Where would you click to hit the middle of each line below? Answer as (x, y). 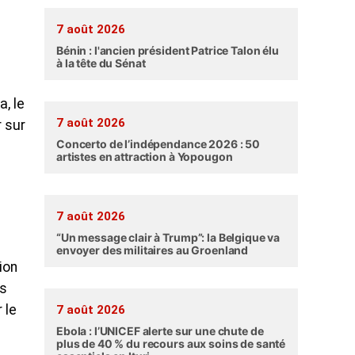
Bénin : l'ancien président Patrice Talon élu (168, 50)
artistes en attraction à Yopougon (145, 157)
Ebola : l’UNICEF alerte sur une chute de (160, 331)
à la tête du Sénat (101, 63)
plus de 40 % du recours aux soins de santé (171, 344)
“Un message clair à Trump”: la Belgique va (168, 237)
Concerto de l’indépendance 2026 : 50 (158, 144)
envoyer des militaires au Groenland (153, 250)
